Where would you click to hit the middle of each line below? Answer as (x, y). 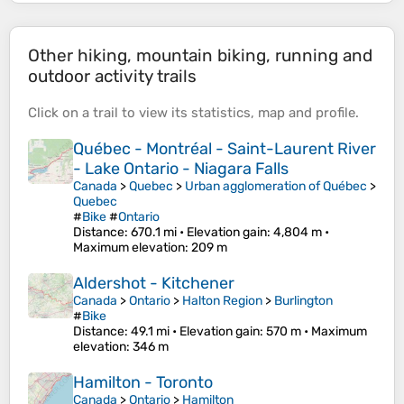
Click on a (60, 113)
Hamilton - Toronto (143, 383)
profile (335, 113)
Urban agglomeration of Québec (276, 187)
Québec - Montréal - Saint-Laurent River (225, 149)
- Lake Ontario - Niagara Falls (181, 169)
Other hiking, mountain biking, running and (200, 56)
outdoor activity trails (112, 77)
